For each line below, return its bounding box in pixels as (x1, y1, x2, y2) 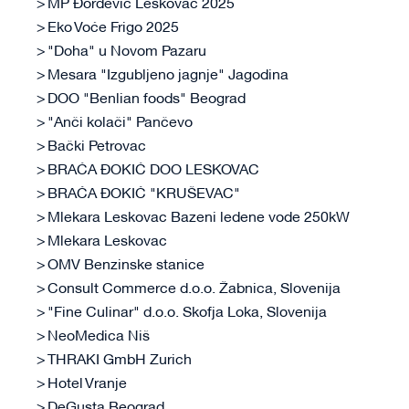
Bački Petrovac (47, 141, 146, 154)
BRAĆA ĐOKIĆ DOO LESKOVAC (47, 164, 259, 178)
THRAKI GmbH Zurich (47, 354, 192, 368)
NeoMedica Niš (47, 330, 150, 344)
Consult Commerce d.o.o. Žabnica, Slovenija (47, 283, 341, 297)
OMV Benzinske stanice (47, 259, 204, 273)
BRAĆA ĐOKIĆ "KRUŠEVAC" (47, 188, 240, 202)
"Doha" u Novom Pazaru (47, 46, 206, 59)
